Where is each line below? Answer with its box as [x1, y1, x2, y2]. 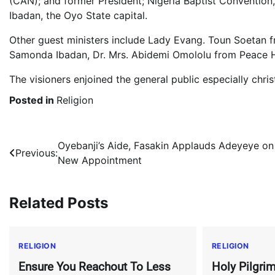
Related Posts [9, 193, 108, 212]
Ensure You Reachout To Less [18, 259, 171, 274]
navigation [9, 161, 85, 179]
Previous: [15, 147, 58, 159]
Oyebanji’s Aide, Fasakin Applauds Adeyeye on [58, 139, 274, 152]
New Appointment [58, 154, 142, 166]
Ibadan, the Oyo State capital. [9, 9, 147, 21]
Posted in [9, 94, 56, 106]
